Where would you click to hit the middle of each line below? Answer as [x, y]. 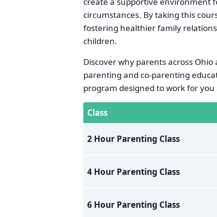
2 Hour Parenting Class [133, 139]
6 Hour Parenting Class [133, 205]
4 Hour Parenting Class [133, 172]
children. [100, 41]
